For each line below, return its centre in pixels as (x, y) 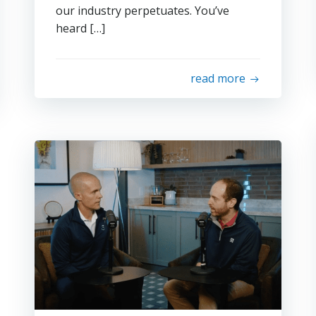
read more (218, 78)
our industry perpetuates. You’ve (142, 11)
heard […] (80, 28)
